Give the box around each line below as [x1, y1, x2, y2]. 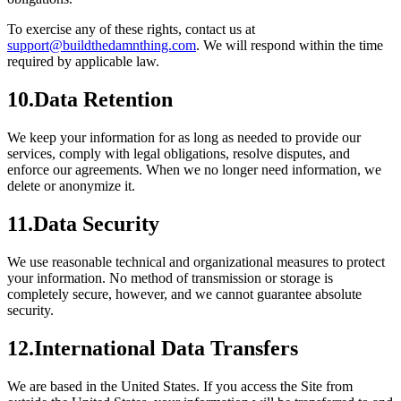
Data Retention [34, 88, 173, 112]
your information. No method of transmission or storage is [7, 269, 333, 286]
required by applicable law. [7, 54, 159, 70]
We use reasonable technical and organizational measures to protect [7, 253, 385, 269]
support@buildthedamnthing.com [7, 38, 196, 54]
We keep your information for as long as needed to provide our [7, 130, 361, 145]
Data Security [33, 211, 159, 235]
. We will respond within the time [196, 38, 383, 54]
